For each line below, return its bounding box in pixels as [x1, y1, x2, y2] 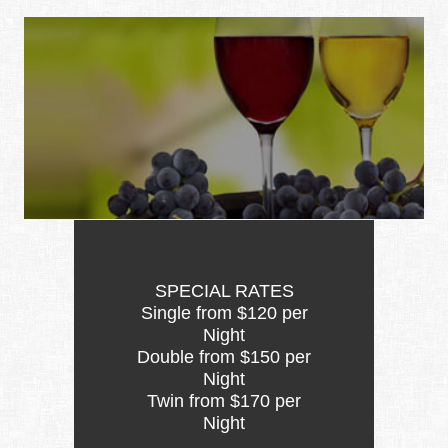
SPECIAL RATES [154, 281, 294, 302]
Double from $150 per [137, 347, 311, 368]
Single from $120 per [140, 303, 308, 324]
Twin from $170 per [147, 391, 301, 412]
